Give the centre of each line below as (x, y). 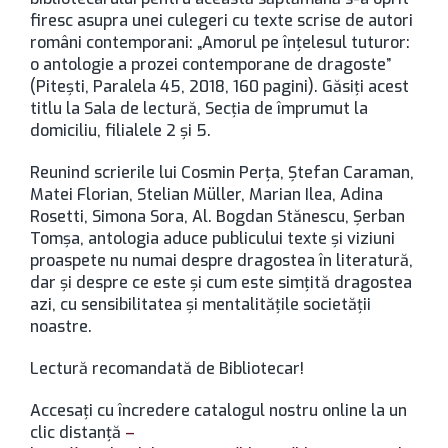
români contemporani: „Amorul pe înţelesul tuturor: (220, 42)
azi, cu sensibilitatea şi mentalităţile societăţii (200, 304)
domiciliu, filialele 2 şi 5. (120, 130)
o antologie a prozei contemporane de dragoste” (210, 64)
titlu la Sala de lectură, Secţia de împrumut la (199, 108)
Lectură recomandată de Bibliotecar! (167, 368)
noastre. (61, 326)
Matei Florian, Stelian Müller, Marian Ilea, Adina (206, 194)
